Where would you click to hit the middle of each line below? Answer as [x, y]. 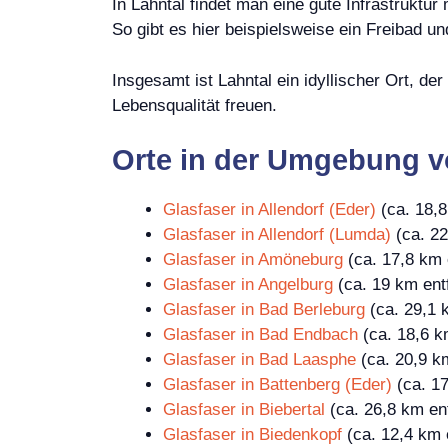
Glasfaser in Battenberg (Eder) [277, 385]
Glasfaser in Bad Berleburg [264, 310]
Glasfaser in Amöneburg [253, 260]
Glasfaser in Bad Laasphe [259, 360]
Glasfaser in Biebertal [244, 410]
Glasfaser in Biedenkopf [252, 435]
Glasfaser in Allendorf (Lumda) [277, 235]
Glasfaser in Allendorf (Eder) [269, 210]
